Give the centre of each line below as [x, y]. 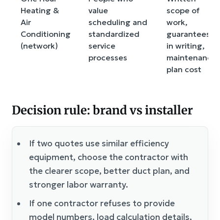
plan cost [184, 69]
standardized [114, 34]
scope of [183, 10]
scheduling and [118, 22]
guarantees [188, 34]
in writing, [186, 46]
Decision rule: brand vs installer [102, 110]
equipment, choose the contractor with [109, 157]
